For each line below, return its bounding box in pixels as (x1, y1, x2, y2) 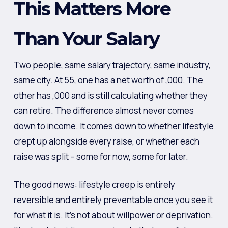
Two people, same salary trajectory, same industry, (13, 59, 211, 71)
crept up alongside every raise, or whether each (13, 135, 199, 147)
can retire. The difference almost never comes (13, 104, 194, 117)
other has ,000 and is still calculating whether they (13, 89, 208, 101)
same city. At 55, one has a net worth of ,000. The (13, 74, 203, 86)
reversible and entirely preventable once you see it (13, 194, 213, 206)
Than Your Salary (13, 27, 159, 50)
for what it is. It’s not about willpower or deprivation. (13, 209, 213, 221)
